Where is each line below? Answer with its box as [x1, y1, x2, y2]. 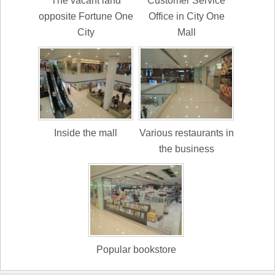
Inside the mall [54, 127, 117, 138]
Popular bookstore [96, 244, 176, 255]
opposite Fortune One [38, 10, 133, 21]
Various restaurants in [139, 127, 234, 138]
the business [158, 143, 214, 154]
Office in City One [148, 10, 225, 21]
